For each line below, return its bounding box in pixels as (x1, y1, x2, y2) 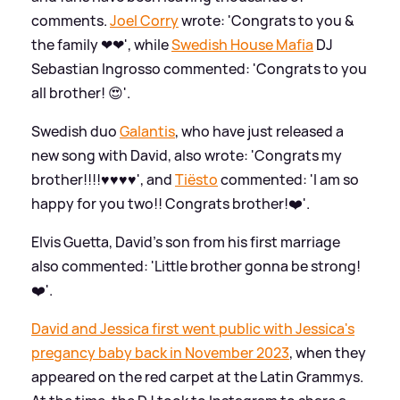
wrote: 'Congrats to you (179, 10, 345, 30)
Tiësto (175, 169, 218, 189)
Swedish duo (31, 121, 120, 141)
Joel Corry (110, 10, 179, 30)
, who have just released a (175, 121, 344, 141)
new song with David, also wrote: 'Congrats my (31, 145, 342, 165)
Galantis (120, 121, 175, 141)
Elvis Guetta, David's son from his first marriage (31, 231, 340, 252)
